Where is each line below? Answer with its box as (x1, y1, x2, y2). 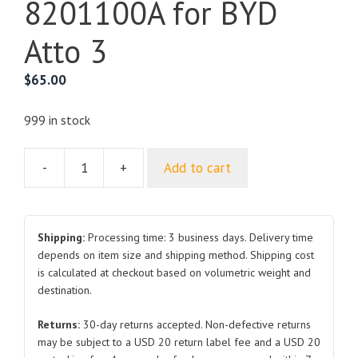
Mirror (142, 207, 178, 225)
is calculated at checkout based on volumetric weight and (38, 265, 311, 280)
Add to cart (164, 158, 231, 177)
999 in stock (24, 111, 90, 128)
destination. (38, 283, 92, 298)
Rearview (142, 187, 195, 205)
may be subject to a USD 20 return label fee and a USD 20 (38, 335, 320, 350)
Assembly (142, 227, 197, 245)
